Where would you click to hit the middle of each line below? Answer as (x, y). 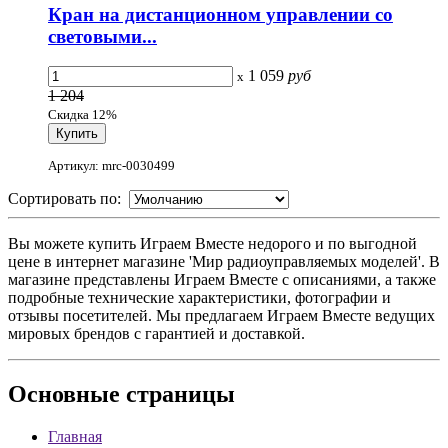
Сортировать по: (68, 198)
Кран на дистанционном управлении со (220, 14)
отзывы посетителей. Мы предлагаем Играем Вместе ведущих (221, 315)
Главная (75, 436)
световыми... (102, 36)
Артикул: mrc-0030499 (111, 165)
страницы (177, 393)
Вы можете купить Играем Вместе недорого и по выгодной (212, 243)
